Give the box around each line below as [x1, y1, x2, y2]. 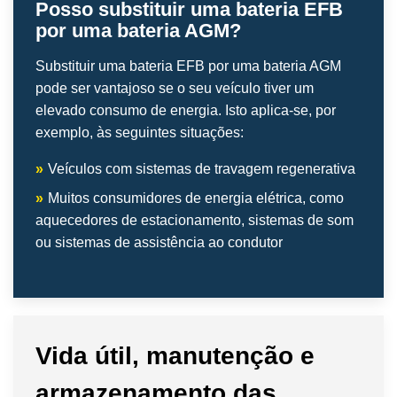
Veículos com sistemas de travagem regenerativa [48, 160, 355, 176]
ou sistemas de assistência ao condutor [35, 234, 283, 250]
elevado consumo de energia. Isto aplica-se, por [35, 102, 336, 118]
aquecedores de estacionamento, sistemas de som [35, 212, 354, 228]
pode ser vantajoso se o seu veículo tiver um [35, 80, 314, 96]
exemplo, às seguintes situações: [35, 124, 244, 140]
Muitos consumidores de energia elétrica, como [48, 190, 344, 206]
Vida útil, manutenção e [35, 341, 315, 370]
